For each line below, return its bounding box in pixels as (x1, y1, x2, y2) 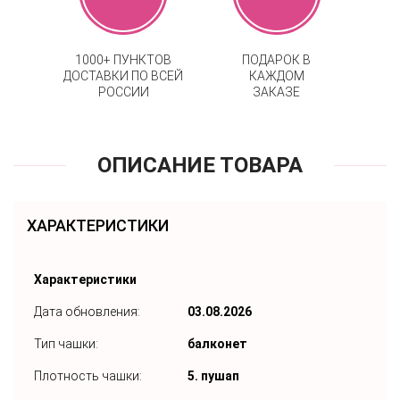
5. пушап (187, 368, 239, 383)
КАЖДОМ (248, 68, 304, 83)
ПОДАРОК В (242, 52, 312, 67)
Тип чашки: (34, 336, 98, 351)
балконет (187, 336, 247, 351)
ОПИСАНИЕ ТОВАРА (97, 152, 303, 178)
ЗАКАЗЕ (253, 84, 301, 99)
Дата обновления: (34, 304, 140, 319)
